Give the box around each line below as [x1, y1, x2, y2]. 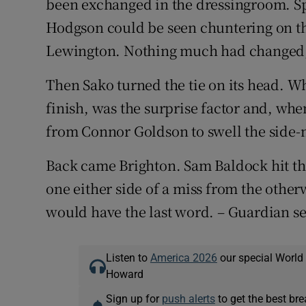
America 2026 [150, 252, 217, 264]
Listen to [105, 252, 150, 264]
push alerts [161, 293, 215, 305]
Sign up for [105, 293, 162, 305]
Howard [105, 268, 143, 280]
